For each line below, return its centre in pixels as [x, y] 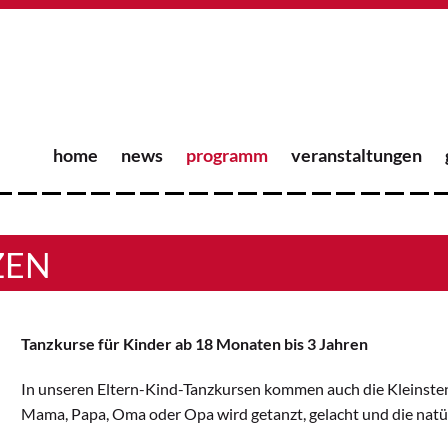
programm [227, 155]
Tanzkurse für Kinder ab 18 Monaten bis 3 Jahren [194, 343]
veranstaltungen [356, 155]
